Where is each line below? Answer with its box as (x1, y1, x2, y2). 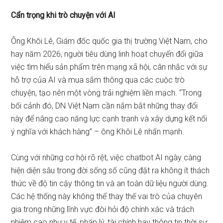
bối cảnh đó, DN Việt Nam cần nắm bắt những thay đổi (11, 101, 198, 111)
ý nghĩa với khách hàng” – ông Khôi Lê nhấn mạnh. (11, 127, 185, 137)
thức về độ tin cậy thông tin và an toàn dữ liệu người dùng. (11, 179, 209, 189)
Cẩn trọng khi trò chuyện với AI (11, 10, 116, 20)
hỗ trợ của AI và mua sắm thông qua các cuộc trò (11, 75, 185, 85)
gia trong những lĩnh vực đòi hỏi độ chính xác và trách (11, 205, 195, 215)
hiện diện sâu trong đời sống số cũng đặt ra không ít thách (11, 166, 210, 176)
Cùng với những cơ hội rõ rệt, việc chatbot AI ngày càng (11, 153, 202, 163)
